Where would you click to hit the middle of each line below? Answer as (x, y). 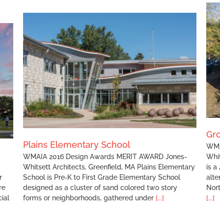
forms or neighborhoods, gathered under (89, 198)
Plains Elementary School (77, 145)
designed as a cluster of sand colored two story (100, 188)
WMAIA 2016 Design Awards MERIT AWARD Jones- (105, 157)
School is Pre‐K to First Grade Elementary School (102, 178)
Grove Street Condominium (119, 62)
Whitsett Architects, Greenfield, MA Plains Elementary (109, 167)
